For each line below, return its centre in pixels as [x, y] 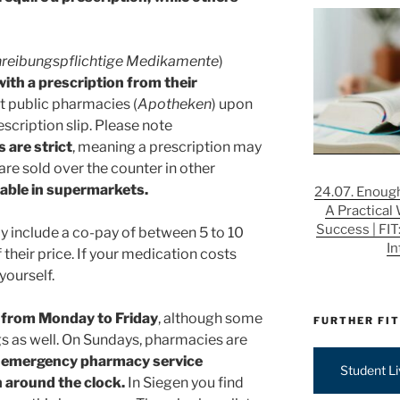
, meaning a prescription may [167, 146]
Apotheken [175, 104]
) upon [232, 104]
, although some [210, 318]
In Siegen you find [186, 382]
